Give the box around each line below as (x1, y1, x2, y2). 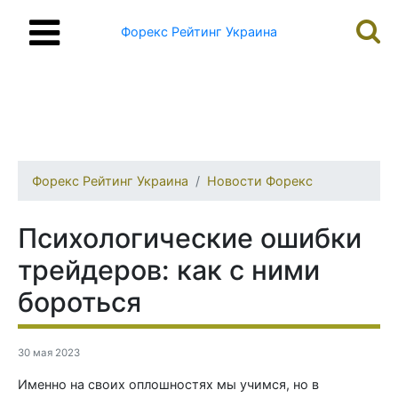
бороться (18, 286, 141, 318)
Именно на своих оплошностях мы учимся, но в (18, 377, 319, 392)
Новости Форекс (207, 173, 313, 188)
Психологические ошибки (18, 222, 362, 254)
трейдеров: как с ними (18, 254, 320, 286)
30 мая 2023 (18, 346, 80, 359)
